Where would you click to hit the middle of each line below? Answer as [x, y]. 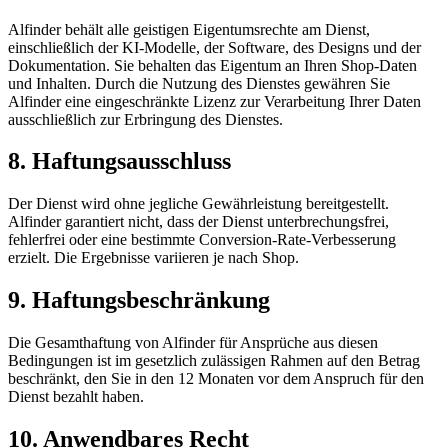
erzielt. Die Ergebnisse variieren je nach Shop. [153, 258]
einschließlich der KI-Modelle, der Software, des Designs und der [214, 47]
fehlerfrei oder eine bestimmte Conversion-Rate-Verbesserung [202, 240]
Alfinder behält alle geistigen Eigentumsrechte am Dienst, [189, 29]
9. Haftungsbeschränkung [139, 300]
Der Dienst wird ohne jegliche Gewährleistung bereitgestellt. [198, 204]
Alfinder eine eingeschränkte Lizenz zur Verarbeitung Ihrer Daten [214, 101]
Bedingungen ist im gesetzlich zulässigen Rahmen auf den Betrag [214, 361]
